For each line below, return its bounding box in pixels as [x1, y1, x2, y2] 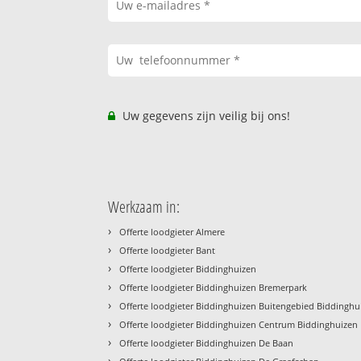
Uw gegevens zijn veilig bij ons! [119, 108, 291, 124]
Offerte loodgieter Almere [119, 226, 226, 239]
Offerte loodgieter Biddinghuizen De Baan [119, 337, 294, 350]
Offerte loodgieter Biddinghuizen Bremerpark [119, 281, 308, 294]
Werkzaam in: [108, 196, 180, 218]
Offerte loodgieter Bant [119, 244, 216, 257]
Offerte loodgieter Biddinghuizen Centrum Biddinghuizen [119, 318, 359, 331]
